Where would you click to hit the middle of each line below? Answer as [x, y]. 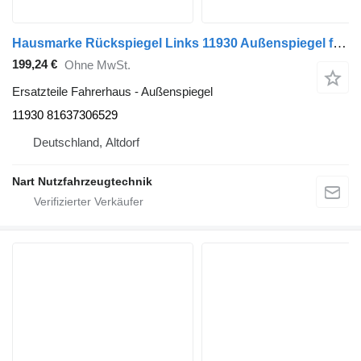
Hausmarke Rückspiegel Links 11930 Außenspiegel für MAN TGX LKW [340, 43]
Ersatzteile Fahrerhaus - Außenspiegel [112, 91]
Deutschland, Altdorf [86, 142]
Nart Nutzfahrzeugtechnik [82, 181]
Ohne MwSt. [98, 65]
